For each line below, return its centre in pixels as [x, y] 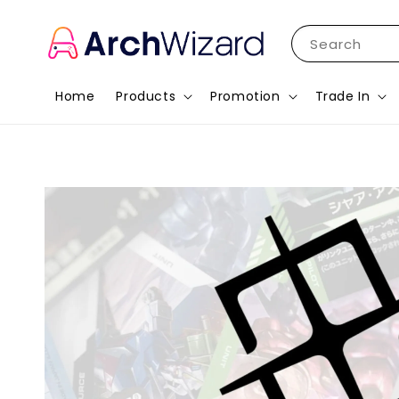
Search [335, 44]
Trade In [342, 96]
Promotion [245, 96]
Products [146, 96]
